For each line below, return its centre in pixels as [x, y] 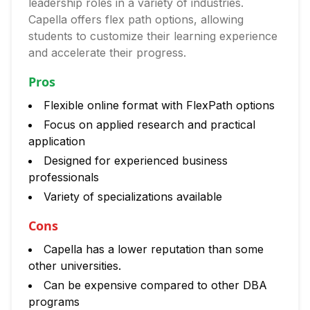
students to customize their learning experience [153, 36]
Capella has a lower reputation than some [154, 249]
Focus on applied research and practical [149, 125]
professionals [64, 177]
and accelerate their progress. [107, 53]
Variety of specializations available [133, 197]
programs [54, 302]
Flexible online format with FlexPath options [159, 105]
